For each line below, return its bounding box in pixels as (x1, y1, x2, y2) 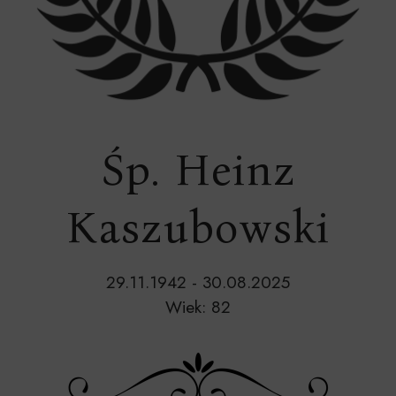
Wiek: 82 (165, 294, 231, 319)
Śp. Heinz (100, 143, 296, 196)
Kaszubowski (65, 201, 331, 254)
